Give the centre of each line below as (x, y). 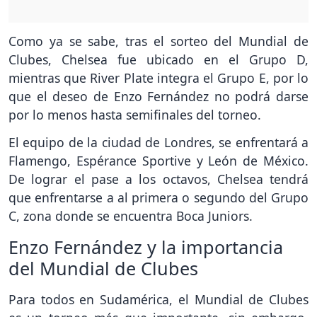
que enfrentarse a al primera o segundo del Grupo (158, 197)
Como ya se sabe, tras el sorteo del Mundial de (158, 41)
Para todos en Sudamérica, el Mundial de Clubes (158, 299)
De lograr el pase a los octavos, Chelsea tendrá (158, 179)
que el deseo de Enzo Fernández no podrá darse (158, 96)
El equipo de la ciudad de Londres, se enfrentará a (158, 142)
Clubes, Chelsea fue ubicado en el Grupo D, (158, 59)
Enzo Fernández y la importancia (146, 247)
